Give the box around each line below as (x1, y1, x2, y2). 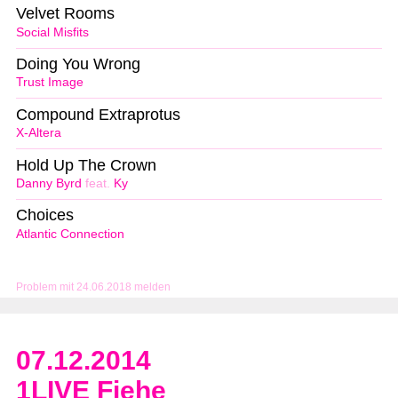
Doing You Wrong (16, 54, 140, 73)
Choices (16, 206, 74, 225)
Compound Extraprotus (16, 105, 180, 123)
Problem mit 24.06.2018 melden (16, 281, 171, 294)
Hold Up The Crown (16, 155, 156, 174)
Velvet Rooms (16, 4, 115, 22)
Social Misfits (16, 25, 89, 39)
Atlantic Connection (16, 227, 124, 242)
